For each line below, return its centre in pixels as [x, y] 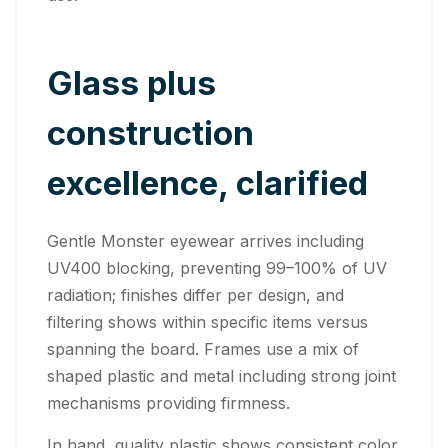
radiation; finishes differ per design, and [195, 295]
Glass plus [131, 83]
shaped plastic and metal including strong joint [221, 376]
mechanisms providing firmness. [168, 403]
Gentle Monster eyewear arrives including [205, 241]
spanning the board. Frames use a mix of [203, 349]
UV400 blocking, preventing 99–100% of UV [217, 268]
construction [150, 133]
